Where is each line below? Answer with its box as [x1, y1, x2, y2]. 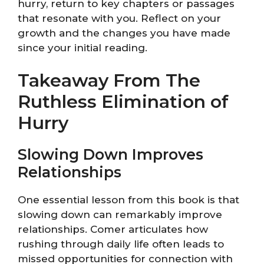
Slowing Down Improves [18, 146, 203, 164]
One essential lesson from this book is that [18, 194, 239, 206]
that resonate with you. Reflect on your [18, 12, 221, 24]
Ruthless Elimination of [18, 91, 229, 113]
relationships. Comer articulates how [18, 223, 208, 236]
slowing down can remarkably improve [18, 209, 222, 221]
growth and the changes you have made [18, 27, 230, 39]
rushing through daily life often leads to [18, 238, 224, 250]
